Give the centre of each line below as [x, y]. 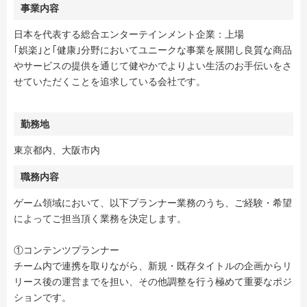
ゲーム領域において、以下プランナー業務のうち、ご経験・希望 [153, 203]
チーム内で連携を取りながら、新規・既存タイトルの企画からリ [153, 266]
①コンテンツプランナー [66, 250]
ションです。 [42, 298]
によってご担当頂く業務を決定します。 [100, 219]
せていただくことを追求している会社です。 [110, 82]
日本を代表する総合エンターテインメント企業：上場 [129, 35]
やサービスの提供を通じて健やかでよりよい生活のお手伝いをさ [153, 66]
